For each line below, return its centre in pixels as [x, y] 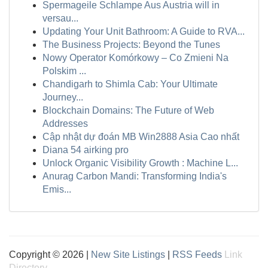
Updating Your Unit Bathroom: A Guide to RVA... [144, 31]
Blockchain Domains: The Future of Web [128, 110]
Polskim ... [64, 71]
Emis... [57, 189]
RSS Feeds [197, 255]
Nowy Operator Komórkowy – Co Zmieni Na [135, 58]
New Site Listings [128, 255]
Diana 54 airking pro [86, 150]
